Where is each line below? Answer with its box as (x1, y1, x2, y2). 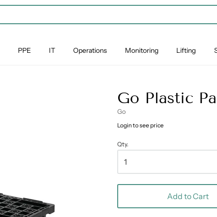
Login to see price (117, 122, 164, 129)
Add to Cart (167, 191, 209, 201)
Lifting (176, 46, 196, 55)
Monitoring (125, 46, 159, 55)
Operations (73, 46, 107, 55)
